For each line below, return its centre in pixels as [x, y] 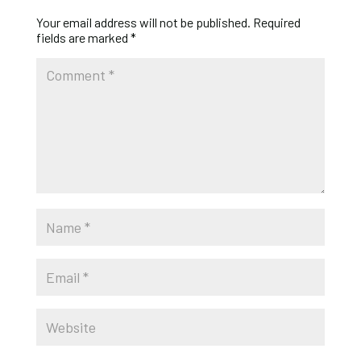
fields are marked [83, 38]
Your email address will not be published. [143, 23]
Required [276, 23]
